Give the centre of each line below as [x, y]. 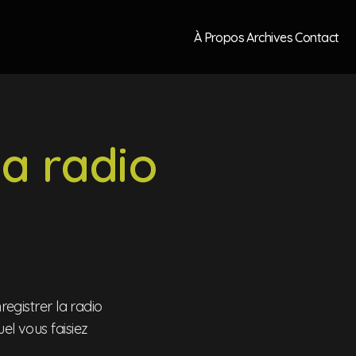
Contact [317, 37]
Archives [270, 37]
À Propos [219, 37]
